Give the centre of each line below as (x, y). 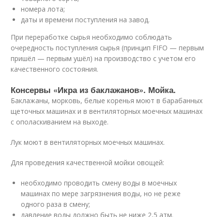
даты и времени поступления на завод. (85, 20)
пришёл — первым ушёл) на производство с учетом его (103, 58)
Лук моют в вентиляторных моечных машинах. (88, 142)
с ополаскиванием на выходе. (60, 122)
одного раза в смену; (56, 204)
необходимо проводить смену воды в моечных (99, 183)
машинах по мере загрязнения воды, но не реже (101, 194)
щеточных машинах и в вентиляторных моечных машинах (107, 111)
